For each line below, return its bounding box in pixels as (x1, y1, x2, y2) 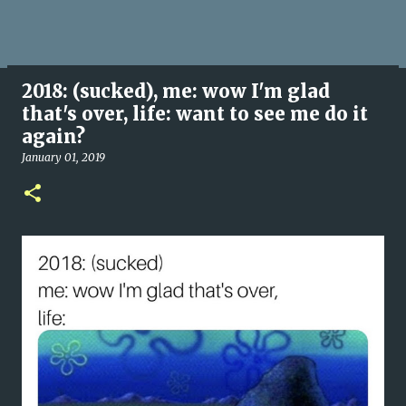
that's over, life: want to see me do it (22, 102, 368, 125)
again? (22, 125, 85, 148)
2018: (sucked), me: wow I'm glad (22, 80, 330, 102)
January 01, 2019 (22, 150, 105, 164)
